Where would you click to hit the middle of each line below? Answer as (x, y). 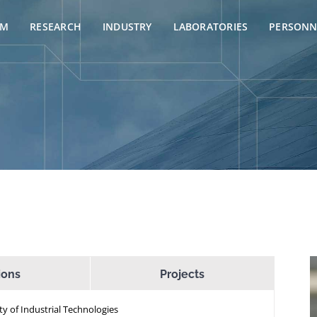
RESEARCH (56, 27)
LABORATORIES (211, 27)
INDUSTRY (127, 27)
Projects (182, 274)
